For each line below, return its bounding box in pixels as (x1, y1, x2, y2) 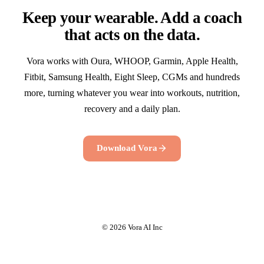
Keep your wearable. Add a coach (22, 8, 242, 27)
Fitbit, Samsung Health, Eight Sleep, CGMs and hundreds (24, 71, 240, 82)
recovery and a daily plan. (84, 103, 180, 114)
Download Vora (97, 143, 157, 153)
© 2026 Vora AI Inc (101, 223, 163, 232)
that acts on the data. (64, 25, 200, 44)
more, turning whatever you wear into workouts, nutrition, (24, 87, 240, 98)
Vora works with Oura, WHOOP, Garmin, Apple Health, (26, 55, 238, 66)
